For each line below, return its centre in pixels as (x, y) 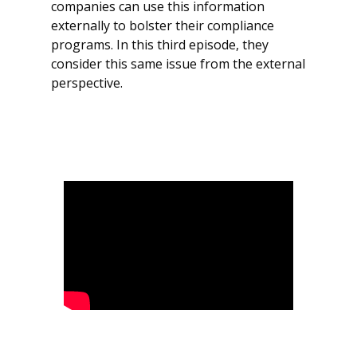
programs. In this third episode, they (160, 45)
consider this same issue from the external (178, 64)
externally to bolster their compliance (163, 25)
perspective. (87, 83)
